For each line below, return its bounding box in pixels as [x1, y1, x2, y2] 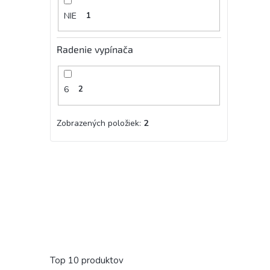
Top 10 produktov [50, 254, 124, 266]
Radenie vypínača [57, 43, 133, 55]
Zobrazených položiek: [57, 117, 143, 129]
